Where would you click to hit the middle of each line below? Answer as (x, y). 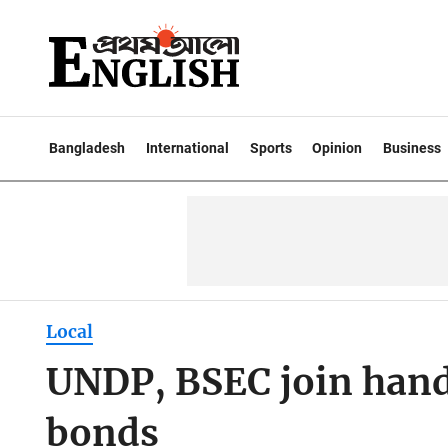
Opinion (337, 148)
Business (412, 148)
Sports (270, 148)
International (187, 148)
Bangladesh (87, 148)
